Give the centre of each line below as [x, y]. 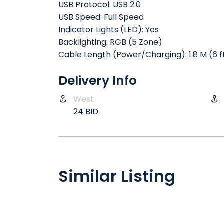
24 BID [86, 112]
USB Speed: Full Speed [101, 17]
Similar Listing [117, 176]
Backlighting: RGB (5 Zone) [110, 42]
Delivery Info [98, 81]
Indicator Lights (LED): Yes [109, 30]
